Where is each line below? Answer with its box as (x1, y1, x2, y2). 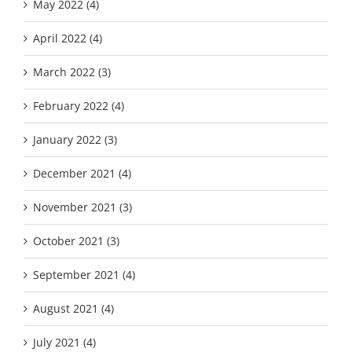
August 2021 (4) (33, 300, 114, 316)
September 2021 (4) (33, 266, 135, 282)
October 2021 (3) (33, 233, 119, 248)
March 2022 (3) (33, 64, 111, 79)
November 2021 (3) (33, 199, 132, 214)
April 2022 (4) (33, 30, 102, 46)
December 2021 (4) (33, 165, 131, 181)
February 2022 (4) (33, 97, 124, 113)
